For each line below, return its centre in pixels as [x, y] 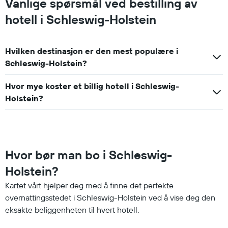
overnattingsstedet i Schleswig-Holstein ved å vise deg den [110, 197]
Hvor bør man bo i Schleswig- [89, 154]
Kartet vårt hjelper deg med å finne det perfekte [89, 185]
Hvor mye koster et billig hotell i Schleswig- [92, 86]
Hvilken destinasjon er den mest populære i [92, 51]
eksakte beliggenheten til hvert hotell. [72, 209]
